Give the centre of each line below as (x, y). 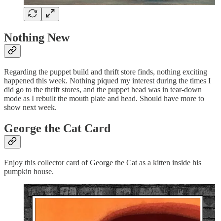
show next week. (30, 108)
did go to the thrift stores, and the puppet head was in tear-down (103, 90)
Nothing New (37, 38)
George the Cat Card (57, 129)
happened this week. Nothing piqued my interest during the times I (107, 81)
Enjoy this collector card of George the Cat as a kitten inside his (103, 163)
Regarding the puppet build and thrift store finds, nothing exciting (106, 72)
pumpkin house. (29, 172)
